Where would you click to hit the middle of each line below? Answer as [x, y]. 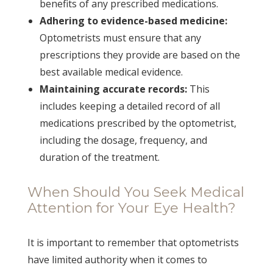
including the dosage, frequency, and [123, 140]
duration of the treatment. [99, 157]
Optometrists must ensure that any [120, 37]
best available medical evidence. [111, 72]
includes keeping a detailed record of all [129, 106]
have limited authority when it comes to [117, 259]
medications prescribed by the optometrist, [138, 123]
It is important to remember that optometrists [133, 242]
